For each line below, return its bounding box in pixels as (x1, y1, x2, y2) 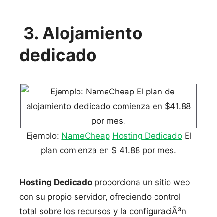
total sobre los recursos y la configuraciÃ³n (19, 206, 186, 216)
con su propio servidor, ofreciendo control (19, 192, 181, 201)
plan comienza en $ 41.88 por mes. (41, 145, 176, 155)
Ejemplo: (26, 131, 62, 140)
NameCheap (61, 131, 110, 140)
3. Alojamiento (23, 23, 142, 43)
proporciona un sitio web (92, 177, 190, 187)
